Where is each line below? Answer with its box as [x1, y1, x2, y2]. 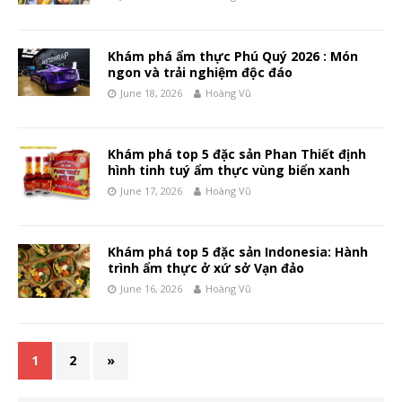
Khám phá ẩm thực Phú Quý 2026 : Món [108, 48, 358, 66]
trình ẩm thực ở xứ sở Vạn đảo [108, 259, 304, 277]
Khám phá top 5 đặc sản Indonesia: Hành [108, 243, 368, 261]
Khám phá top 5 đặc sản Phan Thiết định [108, 145, 366, 163]
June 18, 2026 [120, 86, 182, 100]
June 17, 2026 [120, 184, 182, 198]
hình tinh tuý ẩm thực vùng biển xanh [108, 162, 350, 179]
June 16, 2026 [120, 282, 182, 296]
